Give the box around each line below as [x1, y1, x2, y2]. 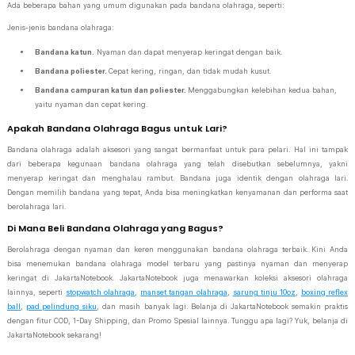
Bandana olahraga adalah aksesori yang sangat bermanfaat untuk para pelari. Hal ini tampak [7, 145, 348, 154]
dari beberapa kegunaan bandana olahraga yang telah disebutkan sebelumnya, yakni [7, 159, 348, 168]
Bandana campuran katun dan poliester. [35, 86, 188, 94]
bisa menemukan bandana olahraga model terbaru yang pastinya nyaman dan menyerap [7, 259, 348, 268]
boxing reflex [300, 288, 349, 296]
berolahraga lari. [7, 202, 66, 211]
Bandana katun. [35, 48, 94, 56]
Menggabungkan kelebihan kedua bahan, [188, 86, 337, 94]
